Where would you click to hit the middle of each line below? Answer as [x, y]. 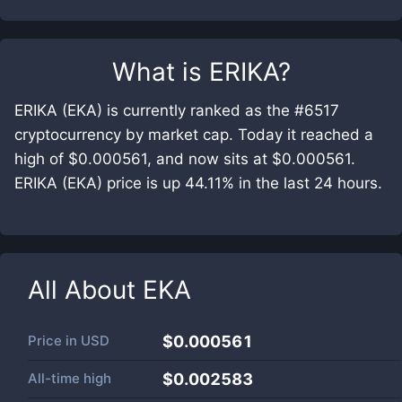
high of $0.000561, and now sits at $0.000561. [185, 159]
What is [160, 72]
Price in [54, 341]
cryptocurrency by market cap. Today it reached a [194, 135]
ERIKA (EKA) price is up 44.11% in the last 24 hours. [198, 183]
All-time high [70, 378]
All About [85, 290]
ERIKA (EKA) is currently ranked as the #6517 [177, 110]
